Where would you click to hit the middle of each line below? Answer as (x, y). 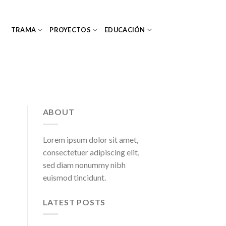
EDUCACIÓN (125, 30)
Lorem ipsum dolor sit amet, (90, 139)
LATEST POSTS (74, 202)
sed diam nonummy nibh (84, 164)
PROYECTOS (70, 30)
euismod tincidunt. (74, 177)
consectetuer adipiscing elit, (91, 152)
